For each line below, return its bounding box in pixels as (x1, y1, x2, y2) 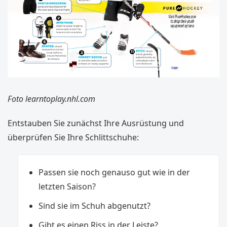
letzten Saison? (39, 181, 96, 193)
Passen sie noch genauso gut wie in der (39, 167, 190, 178)
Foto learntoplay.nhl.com (8, 93, 95, 105)
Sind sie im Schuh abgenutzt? (39, 200, 150, 212)
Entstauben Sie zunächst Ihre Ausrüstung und (8, 118, 184, 129)
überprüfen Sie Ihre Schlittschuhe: (8, 132, 139, 143)
